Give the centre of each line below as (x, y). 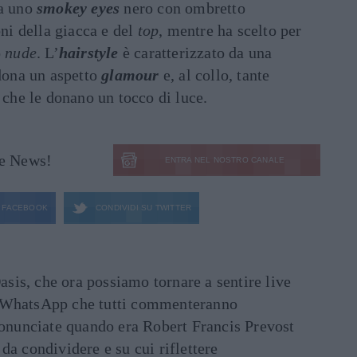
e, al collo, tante (214, 75)
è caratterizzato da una (195, 53)
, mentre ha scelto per (230, 31)
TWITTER (172, 208)
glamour (130, 75)
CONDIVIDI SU (124, 208)
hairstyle (88, 53)
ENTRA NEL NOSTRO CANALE (225, 160)
